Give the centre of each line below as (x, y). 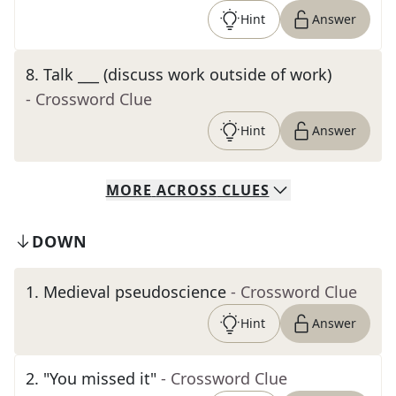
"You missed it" (100, 378)
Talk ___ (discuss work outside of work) (187, 74)
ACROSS (187, 190)
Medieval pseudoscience (135, 292)
